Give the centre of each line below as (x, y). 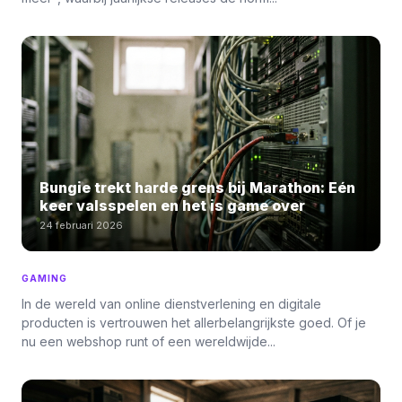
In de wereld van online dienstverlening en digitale (171, 304)
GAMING (44, 278)
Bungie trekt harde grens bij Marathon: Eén (197, 188)
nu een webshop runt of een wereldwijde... (149, 341)
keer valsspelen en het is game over (172, 205)
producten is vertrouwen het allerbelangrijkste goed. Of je (194, 323)
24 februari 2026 (81, 225)
